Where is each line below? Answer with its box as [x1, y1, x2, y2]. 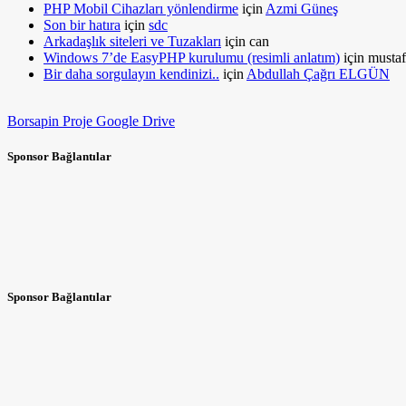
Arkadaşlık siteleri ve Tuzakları [43, 33, 221, 49]
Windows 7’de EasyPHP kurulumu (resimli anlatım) [43, 49, 340, 65]
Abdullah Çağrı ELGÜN [246, 65, 390, 82]
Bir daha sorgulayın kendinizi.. [43, 65, 219, 82]
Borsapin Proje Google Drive [7, 112, 175, 129]
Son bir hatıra [43, 16, 121, 33]
